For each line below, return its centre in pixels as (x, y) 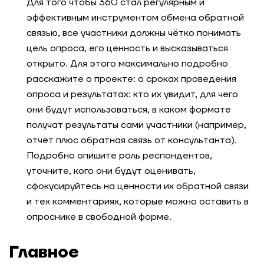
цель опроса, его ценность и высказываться (127, 48)
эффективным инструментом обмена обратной (135, 18)
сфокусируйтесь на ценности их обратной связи (138, 186)
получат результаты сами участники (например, (136, 125)
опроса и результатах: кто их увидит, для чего (132, 94)
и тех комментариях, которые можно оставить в (138, 202)
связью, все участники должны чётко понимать (134, 33)
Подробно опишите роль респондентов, (119, 156)
